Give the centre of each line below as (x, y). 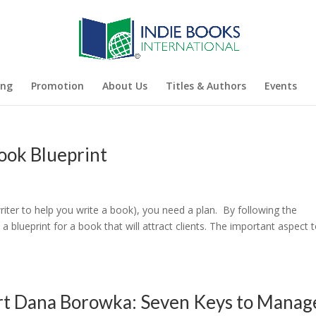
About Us (125, 86)
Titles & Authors (206, 86)
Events (281, 86)
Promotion (57, 86)
